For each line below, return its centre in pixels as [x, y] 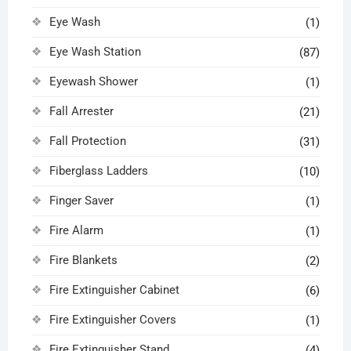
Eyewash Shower [93, 82]
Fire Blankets [83, 261]
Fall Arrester [81, 112]
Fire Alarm [76, 231]
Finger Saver [81, 201]
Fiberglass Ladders [98, 171]
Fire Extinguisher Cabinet [114, 290]
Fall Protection [87, 141]
